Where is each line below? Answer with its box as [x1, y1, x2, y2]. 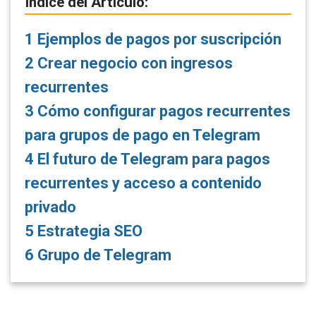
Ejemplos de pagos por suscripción [34, 30, 281, 49]
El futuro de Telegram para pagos [34, 150, 270, 169]
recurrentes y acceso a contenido [25, 174, 262, 193]
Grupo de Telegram [34, 246, 171, 265]
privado [25, 198, 76, 217]
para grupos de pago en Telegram [25, 126, 260, 145]
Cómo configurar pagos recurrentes [34, 102, 291, 121]
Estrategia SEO [34, 222, 142, 241]
